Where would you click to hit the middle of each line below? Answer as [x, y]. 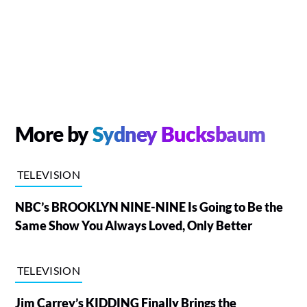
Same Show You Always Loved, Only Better [133, 225]
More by [53, 133]
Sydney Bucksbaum [179, 133]
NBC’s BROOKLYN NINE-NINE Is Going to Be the [149, 207]
